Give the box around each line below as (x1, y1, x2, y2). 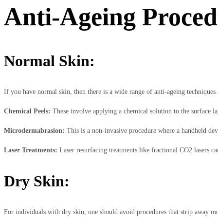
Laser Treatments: (4, 146, 59, 154)
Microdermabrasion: (4, 127, 67, 135)
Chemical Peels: (4, 108, 51, 115)
